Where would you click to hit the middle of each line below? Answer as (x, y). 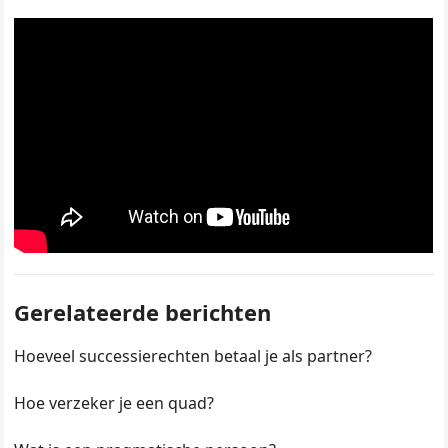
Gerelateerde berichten (143, 312)
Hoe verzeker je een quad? (114, 403)
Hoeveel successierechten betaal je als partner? (193, 356)
